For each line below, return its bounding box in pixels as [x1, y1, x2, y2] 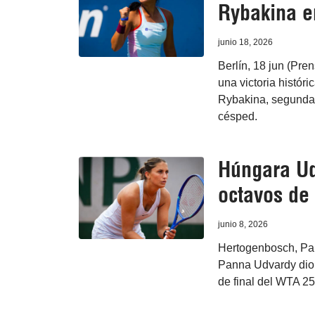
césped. [217, 110, 257, 123]
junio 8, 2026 [217, 219, 268, 230]
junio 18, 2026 [217, 37, 273, 48]
